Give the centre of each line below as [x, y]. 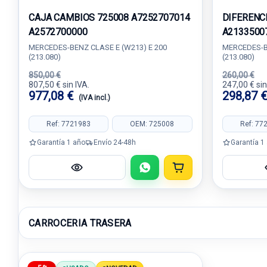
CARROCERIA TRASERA [80, 223]
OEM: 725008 [152, 124]
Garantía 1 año [61, 142]
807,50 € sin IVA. [59, 85]
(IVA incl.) [94, 98]
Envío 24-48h [115, 142]
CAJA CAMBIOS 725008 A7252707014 [109, 18]
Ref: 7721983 [69, 124]
